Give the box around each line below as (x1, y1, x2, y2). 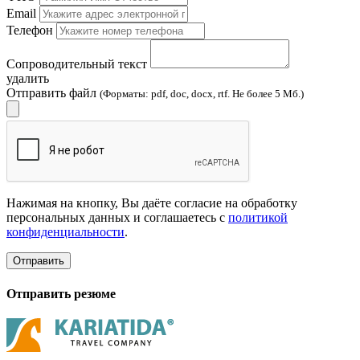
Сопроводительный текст (6, 57, 147, 72)
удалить (6, 72, 49, 86)
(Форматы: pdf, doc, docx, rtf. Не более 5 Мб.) (100, 88, 304, 100)
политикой (228, 211, 288, 225)
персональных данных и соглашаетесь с (6, 211, 228, 225)
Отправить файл (6, 86, 100, 100)
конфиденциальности (6, 225, 125, 239)
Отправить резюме (6, 286, 116, 301)
